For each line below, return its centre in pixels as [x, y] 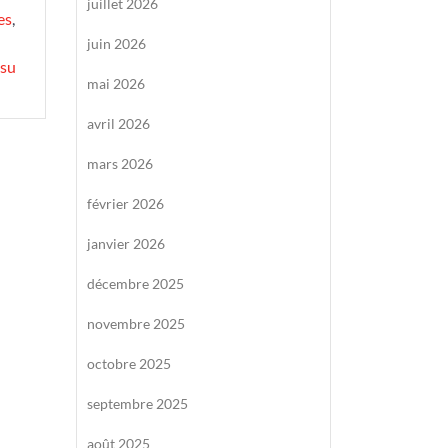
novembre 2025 [136, 323]
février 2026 [125, 203]
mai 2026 [116, 83]
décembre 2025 [135, 283]
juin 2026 [116, 43]
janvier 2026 [126, 243]
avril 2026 [118, 123]
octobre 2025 [129, 363]
